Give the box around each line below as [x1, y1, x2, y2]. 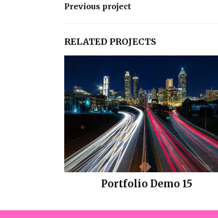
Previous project [64, 1, 131, 11]
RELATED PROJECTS [64, 36, 156, 47]
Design [138, 192, 156, 200]
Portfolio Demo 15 [101, 177, 193, 190]
